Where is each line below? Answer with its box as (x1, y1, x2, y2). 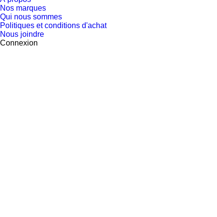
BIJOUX (179, 106, 207, 115)
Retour (5, 63, 28, 71)
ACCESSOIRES (115, 106, 172, 115)
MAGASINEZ (62, 106, 108, 115)
